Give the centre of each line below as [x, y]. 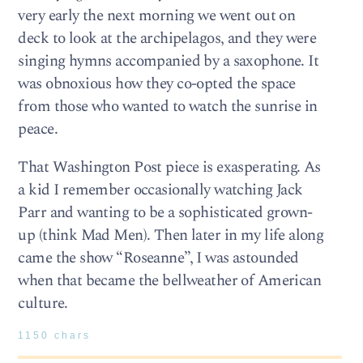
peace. [38, 129]
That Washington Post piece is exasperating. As [169, 167]
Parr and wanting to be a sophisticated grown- [165, 212]
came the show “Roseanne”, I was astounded [158, 258]
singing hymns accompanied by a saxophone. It [169, 61]
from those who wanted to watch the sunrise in [168, 106]
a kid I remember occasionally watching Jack [160, 190]
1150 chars [55, 336]
